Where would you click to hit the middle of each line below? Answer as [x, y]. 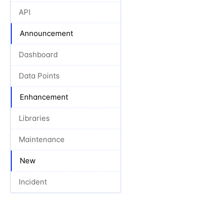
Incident [33, 182]
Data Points [39, 76]
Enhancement [44, 97]
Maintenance [42, 139]
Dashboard [38, 55]
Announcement [46, 33]
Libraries [34, 118]
